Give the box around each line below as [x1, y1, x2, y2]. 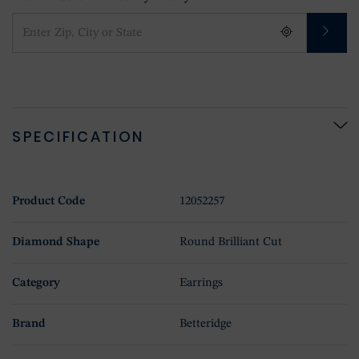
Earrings [179, 276, 223, 289]
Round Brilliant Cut [179, 236, 282, 248]
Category [12, 276, 60, 289]
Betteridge [179, 317, 232, 330]
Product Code [12, 195, 85, 208]
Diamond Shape [12, 236, 99, 248]
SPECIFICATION [12, 126, 145, 147]
